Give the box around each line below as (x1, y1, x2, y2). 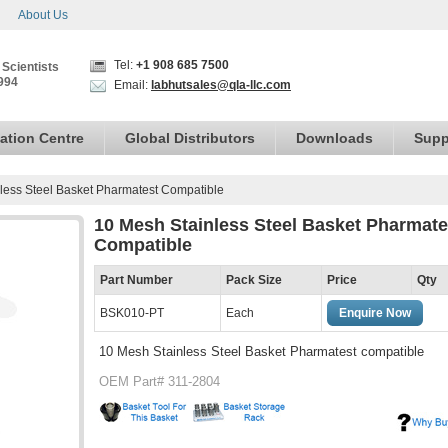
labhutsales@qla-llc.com (151, 78, 291, 92)
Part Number (100, 273, 173, 287)
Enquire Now (339, 306, 411, 320)
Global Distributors (125, 130, 255, 146)
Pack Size (226, 273, 282, 287)
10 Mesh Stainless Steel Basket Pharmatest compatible (99, 344, 424, 359)
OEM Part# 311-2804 (99, 374, 220, 389)
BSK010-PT (100, 306, 164, 320)
